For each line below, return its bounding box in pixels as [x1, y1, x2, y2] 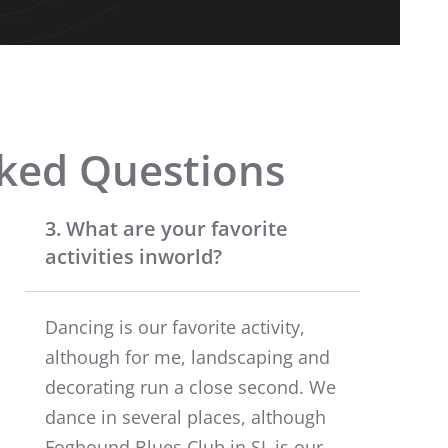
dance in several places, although [45, 404, 326, 429]
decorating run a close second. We [45, 374, 336, 399]
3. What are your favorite [45, 214, 288, 242]
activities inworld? [45, 242, 222, 270]
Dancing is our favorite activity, [45, 314, 305, 339]
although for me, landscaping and [45, 344, 330, 369]
